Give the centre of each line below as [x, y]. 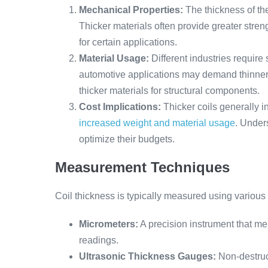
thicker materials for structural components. [169, 91]
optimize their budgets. [127, 139]
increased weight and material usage [157, 123]
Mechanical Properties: [131, 10]
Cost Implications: [120, 107]
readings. [99, 240]
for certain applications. [128, 42]
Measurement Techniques [142, 167]
